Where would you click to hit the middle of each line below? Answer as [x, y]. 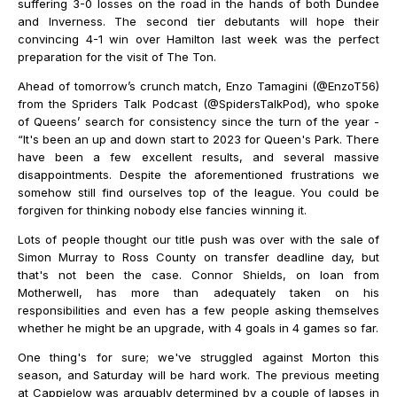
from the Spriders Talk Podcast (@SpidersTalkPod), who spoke [198, 104]
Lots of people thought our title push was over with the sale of [198, 240]
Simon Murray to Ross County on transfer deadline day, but [198, 257]
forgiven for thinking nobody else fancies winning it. [162, 210]
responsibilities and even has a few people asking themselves [198, 311]
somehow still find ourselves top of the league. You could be [198, 193]
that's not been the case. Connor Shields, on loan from [198, 275]
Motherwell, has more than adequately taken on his [198, 293]
